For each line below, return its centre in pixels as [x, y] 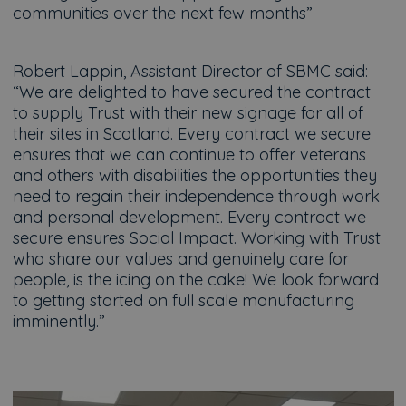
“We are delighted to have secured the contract [191, 92]
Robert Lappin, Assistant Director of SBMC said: [190, 71]
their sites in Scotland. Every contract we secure [191, 134]
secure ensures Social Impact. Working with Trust [196, 238]
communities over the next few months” [162, 13]
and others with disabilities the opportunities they [194, 175]
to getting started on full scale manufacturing [183, 300]
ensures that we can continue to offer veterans [189, 155]
